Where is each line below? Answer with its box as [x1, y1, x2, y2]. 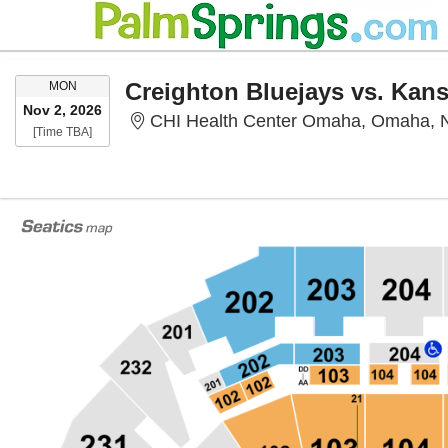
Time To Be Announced [91, 124, 217, 138]
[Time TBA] [33, 125, 92, 139]
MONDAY [75, 78, 128, 92]
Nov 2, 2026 [23, 102, 102, 118]
